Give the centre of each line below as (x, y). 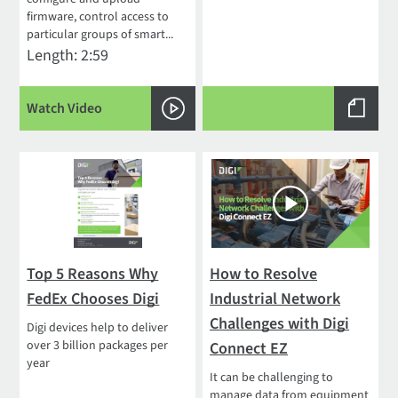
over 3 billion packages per (98, 346)
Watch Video (65, 109)
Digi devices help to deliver (98, 328)
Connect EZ (249, 349)
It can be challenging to (272, 378)
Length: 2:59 (68, 56)
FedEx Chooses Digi (93, 299)
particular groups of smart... (100, 35)
